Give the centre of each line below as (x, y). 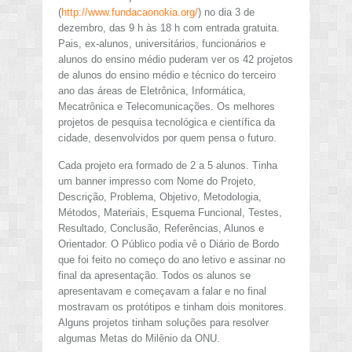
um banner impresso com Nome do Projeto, (157, 181)
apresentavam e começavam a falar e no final (162, 291)
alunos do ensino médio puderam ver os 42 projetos (176, 59)
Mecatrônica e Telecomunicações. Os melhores (167, 106)
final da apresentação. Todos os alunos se (154, 276)
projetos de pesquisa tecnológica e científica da (167, 122)
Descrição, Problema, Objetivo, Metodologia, (160, 197)
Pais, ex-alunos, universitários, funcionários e (162, 43)
